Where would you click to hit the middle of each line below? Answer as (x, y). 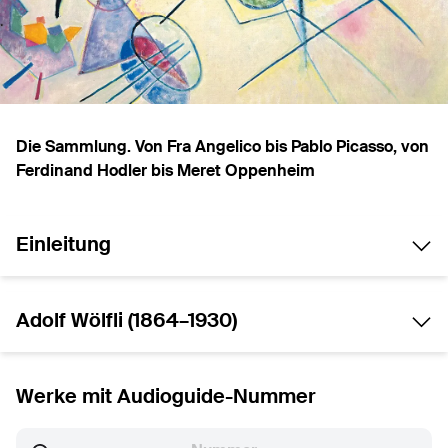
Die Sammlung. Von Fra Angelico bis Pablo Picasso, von (222, 148)
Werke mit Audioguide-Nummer (166, 398)
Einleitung (63, 246)
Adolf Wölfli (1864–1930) (126, 322)
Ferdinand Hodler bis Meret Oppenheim (165, 172)
